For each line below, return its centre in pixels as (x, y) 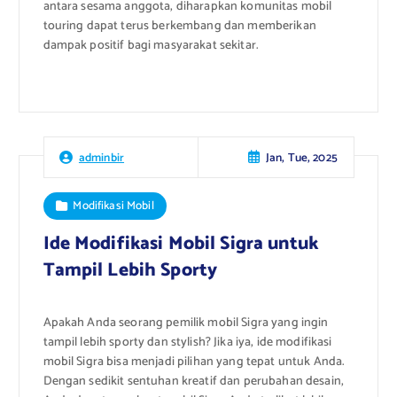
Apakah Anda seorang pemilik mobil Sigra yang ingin (186, 323)
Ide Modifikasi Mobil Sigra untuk (181, 243)
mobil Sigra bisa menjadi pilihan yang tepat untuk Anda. (194, 362)
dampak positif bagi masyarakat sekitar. (151, 46)
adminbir (101, 158)
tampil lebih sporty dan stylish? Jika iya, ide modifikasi (187, 343)
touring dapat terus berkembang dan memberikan (179, 27)
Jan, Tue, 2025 (301, 157)
